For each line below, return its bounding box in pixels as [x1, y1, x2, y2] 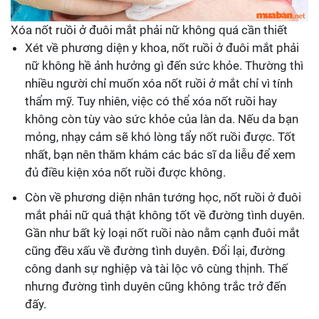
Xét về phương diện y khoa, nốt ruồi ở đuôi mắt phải [25, 41, 299, 56]
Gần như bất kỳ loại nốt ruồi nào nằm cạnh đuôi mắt [25, 226, 300, 241]
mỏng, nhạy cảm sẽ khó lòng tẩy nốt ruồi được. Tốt [25, 130, 296, 145]
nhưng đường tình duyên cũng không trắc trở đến [25, 279, 286, 294]
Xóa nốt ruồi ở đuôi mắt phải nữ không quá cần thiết [11, 23, 288, 38]
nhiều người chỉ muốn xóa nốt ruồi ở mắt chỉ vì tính [25, 76, 293, 91]
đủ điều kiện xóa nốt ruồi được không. [25, 165, 226, 180]
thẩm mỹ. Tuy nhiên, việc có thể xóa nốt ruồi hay [25, 94, 277, 109]
